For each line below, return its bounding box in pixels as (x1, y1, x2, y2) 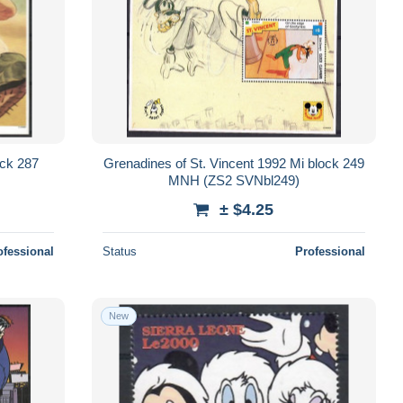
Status (102, 244, 137, 258)
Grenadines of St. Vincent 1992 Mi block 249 (103, 155, 364, 171)
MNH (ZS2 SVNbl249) (167, 172, 300, 188)
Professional (294, 244, 365, 258)
